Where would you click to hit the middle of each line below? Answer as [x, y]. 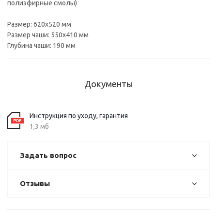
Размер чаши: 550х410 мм [48, 35]
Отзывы [35, 183]
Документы [108, 84]
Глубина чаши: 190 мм [41, 46]
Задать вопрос [48, 155]
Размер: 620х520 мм [39, 24]
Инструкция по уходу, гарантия [79, 116]
